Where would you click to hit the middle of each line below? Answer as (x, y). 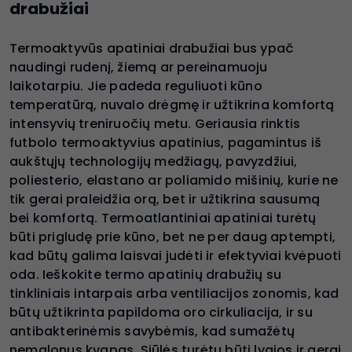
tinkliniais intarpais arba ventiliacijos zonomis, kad (174, 293)
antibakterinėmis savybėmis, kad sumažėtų (152, 331)
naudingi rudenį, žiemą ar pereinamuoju (139, 67)
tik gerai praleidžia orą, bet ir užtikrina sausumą (165, 199)
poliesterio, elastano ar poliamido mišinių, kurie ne (174, 180)
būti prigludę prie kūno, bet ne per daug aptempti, (173, 236)
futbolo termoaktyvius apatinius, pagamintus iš (166, 142)
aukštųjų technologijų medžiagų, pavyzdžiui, (154, 161)
